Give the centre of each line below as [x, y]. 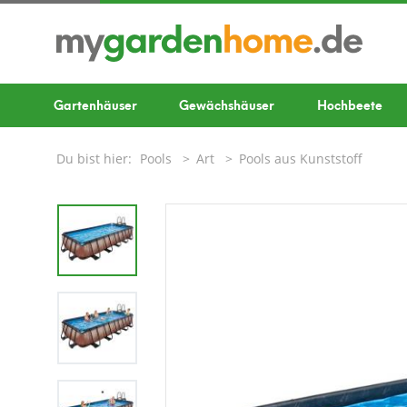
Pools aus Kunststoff [301, 159]
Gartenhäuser [95, 104]
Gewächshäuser [227, 104]
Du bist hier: [94, 159]
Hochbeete [349, 104]
